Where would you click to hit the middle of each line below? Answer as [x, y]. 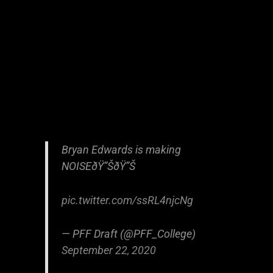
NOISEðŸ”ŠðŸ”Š [98, 166]
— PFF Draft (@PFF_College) [128, 234]
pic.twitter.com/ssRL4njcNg [127, 200]
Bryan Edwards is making [121, 149]
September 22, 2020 [108, 250]
